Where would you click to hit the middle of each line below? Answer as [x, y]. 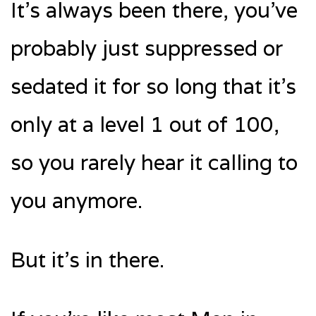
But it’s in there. [87, 260]
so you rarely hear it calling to [154, 163]
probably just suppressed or [147, 49]
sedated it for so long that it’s [153, 87]
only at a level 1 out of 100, [145, 125]
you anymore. [77, 201]
